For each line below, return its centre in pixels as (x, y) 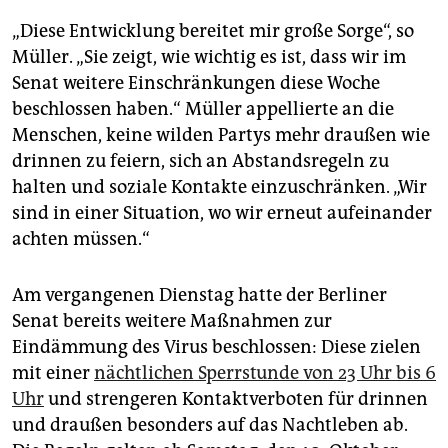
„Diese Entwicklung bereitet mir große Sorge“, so (213, 31)
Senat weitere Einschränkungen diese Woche (196, 83)
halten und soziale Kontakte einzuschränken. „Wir (219, 187)
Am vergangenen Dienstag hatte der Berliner (199, 295)
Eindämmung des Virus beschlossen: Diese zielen (216, 347)
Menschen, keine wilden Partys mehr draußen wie (221, 135)
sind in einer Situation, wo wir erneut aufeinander (222, 213)
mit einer (53, 373)
